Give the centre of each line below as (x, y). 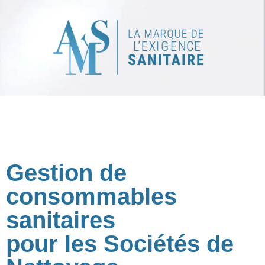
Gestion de (66, 172)
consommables (91, 196)
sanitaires (61, 220)
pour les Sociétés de (120, 243)
